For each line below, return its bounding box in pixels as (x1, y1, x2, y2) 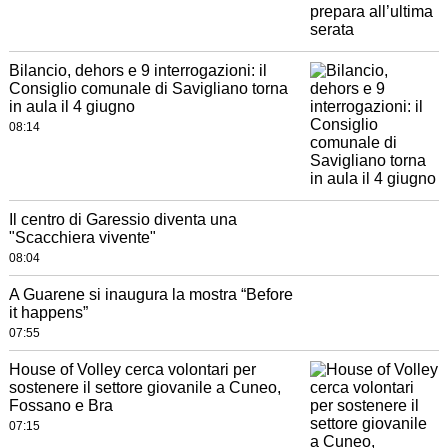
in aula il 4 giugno (8, 98, 135, 115)
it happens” (8, 304, 88, 321)
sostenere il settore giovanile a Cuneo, (8, 379, 281, 396)
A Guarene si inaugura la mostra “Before (8, 286, 293, 303)
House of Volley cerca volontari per (8, 361, 256, 378)
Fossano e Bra (8, 397, 113, 414)
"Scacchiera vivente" (8, 229, 156, 246)
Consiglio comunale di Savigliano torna (8, 80, 288, 97)
